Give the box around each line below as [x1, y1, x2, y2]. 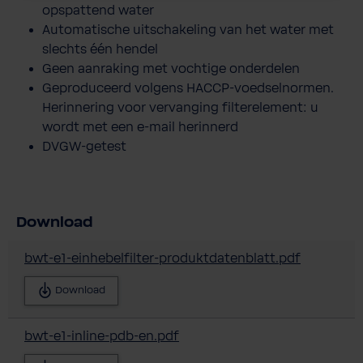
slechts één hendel [42, 41, 161, 57]
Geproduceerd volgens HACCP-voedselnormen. [42, 80, 334, 96]
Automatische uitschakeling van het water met [42, 22, 334, 37]
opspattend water [42, 2, 157, 18]
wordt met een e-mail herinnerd [42, 119, 238, 135]
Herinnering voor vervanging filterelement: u [42, 100, 318, 115]
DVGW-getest [42, 139, 126, 154]
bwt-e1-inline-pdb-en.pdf [24, 328, 179, 344]
